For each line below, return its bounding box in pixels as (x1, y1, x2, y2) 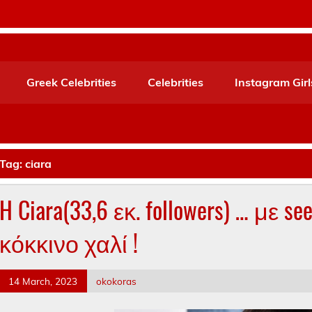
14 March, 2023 (8, 274, 78, 287)
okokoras (96, 274, 137, 287)
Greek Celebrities (26, 75, 117, 90)
